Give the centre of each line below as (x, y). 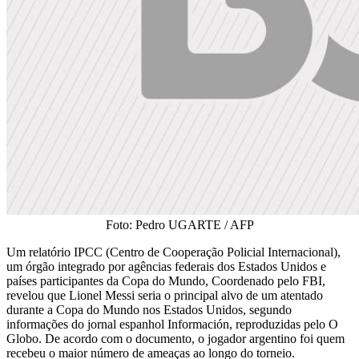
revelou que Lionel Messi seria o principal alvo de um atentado (165, 295)
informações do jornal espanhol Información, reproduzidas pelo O (172, 324)
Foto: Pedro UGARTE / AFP (179, 224)
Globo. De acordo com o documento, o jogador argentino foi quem (175, 338)
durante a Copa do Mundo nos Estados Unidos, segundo (149, 309)
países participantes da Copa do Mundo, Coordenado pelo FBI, (166, 280)
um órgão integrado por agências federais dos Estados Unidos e (166, 266)
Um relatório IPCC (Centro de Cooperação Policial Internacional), (173, 252)
